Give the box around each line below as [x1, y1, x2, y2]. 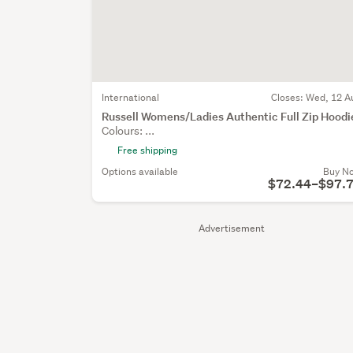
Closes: [271, 90, 306, 104]
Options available [102, 164, 179, 178]
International [102, 90, 160, 104]
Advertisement [199, 221, 266, 235]
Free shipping [117, 143, 178, 157]
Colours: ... [102, 123, 155, 138]
